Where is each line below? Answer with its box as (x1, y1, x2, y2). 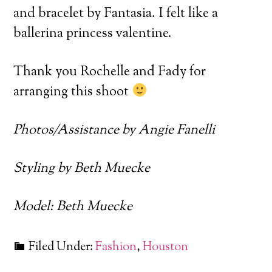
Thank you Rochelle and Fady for (13, 62, 206, 82)
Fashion (95, 238, 137, 256)
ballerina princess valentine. (13, 24, 172, 44)
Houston (143, 238, 189, 256)
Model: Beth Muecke (13, 197, 133, 217)
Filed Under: (29, 238, 96, 256)
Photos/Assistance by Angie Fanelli (13, 120, 216, 140)
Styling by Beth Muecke (13, 158, 151, 178)
